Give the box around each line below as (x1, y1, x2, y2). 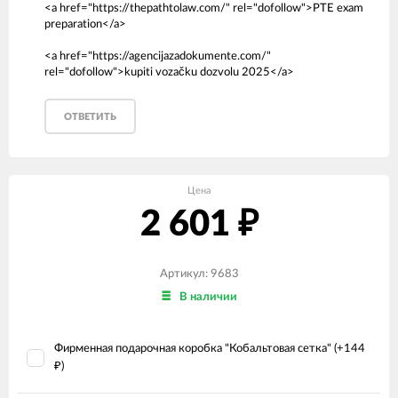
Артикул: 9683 (159, 268, 239, 280)
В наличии (179, 291, 237, 304)
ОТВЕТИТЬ (64, 112, 116, 122)
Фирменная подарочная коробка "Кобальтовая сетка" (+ (54, 343, 344, 354)
